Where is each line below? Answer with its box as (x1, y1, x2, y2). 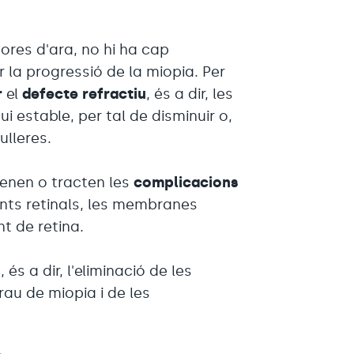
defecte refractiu (18, 85, 147, 103)
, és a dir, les (146, 85, 234, 103)
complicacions (134, 173, 239, 191)
